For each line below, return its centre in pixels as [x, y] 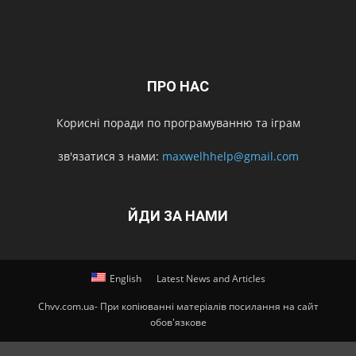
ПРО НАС [178, 86]
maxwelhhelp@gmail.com [230, 156]
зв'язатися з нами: [110, 156]
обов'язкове [178, 322]
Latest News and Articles [211, 278]
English [125, 278]
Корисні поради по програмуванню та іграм [178, 122]
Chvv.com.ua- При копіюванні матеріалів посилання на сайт [178, 306]
